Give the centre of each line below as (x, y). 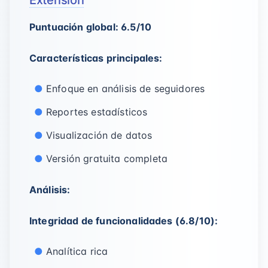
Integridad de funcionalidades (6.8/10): (124, 221)
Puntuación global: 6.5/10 (90, 27)
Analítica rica (77, 251)
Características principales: (96, 58)
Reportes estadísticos (97, 112)
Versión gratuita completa (107, 159)
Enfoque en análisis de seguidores (126, 89)
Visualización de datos (99, 135)
